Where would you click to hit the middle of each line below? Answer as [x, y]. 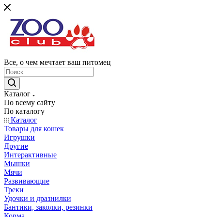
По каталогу [24, 111]
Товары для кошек [34, 129]
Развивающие [27, 181]
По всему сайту [30, 102]
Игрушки [19, 137]
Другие [16, 146]
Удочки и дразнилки [38, 198]
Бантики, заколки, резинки [48, 207]
